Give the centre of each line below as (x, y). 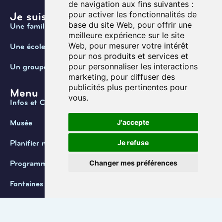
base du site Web (100, 25)
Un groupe (29, 67)
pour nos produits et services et (128, 56)
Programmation (38, 164)
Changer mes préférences (133, 163)
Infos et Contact (39, 103)
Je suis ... (34, 17)
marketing (87, 77)
